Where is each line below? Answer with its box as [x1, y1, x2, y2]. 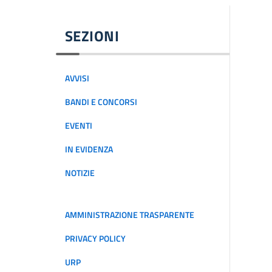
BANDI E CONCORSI [65, 95, 137, 109]
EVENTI [65, 119, 92, 132]
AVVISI [65, 72, 89, 85]
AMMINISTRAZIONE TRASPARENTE [65, 208, 194, 222]
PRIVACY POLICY [65, 232, 126, 245]
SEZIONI [65, 25, 120, 47]
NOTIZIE [65, 166, 95, 180]
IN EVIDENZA [65, 143, 113, 156]
